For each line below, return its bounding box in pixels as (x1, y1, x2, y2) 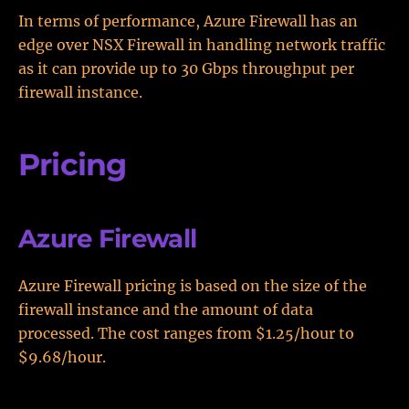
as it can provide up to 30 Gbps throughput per (18, 59, 354, 78)
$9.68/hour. (18, 348, 106, 366)
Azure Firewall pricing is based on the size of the (18, 277, 367, 295)
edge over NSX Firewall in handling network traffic (18, 36, 385, 54)
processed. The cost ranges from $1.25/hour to (18, 324, 354, 342)
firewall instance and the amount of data (18, 300, 313, 319)
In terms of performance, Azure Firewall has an (18, 12, 358, 30)
